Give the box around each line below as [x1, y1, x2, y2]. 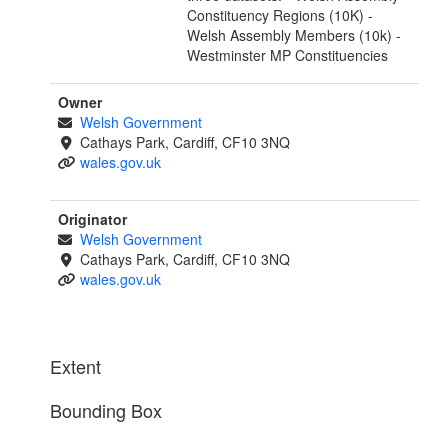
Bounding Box [50, 397, 162, 424]
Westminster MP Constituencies [187, 45, 389, 66]
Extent [50, 353, 101, 380]
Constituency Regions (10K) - [187, 5, 374, 26]
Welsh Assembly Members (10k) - [187, 25, 402, 46]
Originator [58, 209, 127, 230]
